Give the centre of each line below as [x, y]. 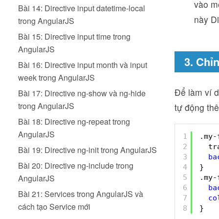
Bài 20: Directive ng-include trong [76, 165]
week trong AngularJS [56, 77]
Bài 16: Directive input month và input [83, 65]
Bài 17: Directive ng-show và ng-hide [82, 93]
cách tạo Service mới [54, 207]
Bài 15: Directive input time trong [74, 36]
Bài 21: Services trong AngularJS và [81, 194]
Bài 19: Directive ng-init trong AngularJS [88, 150]
